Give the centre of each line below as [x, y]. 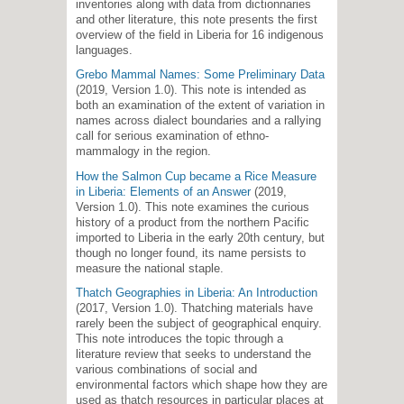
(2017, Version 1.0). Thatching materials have [194, 308]
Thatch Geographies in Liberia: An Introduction [197, 293]
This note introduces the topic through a [179, 339]
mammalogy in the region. [143, 151]
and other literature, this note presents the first [197, 19]
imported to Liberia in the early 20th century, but [200, 237]
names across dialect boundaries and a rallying [198, 121]
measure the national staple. [150, 268]
